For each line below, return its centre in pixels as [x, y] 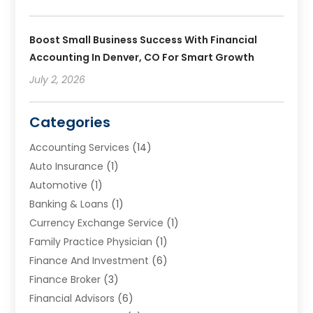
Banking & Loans [69, 204]
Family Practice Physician [91, 242]
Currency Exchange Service [97, 223]
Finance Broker [65, 280]
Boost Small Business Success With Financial [144, 40]
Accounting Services [80, 148]
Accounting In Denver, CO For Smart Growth [142, 58]
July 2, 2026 [58, 80]
